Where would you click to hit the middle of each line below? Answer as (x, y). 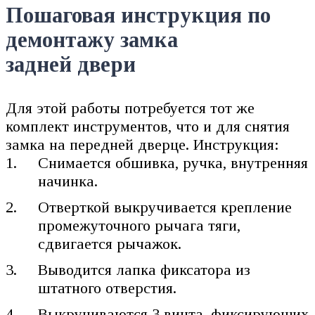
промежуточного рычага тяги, (140, 225)
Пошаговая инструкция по (138, 16)
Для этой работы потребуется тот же (130, 108)
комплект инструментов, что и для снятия (148, 126)
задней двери (71, 65)
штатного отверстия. (108, 288)
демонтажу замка (92, 40)
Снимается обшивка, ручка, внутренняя (173, 162)
